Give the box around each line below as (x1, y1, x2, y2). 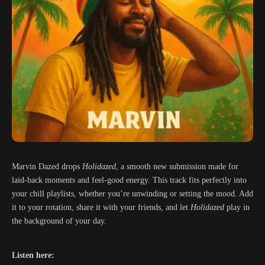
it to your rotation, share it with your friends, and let (12, 203, 190, 212)
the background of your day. (12, 216, 106, 225)
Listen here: (12, 251, 57, 260)
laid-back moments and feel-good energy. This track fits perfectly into (12, 176, 247, 185)
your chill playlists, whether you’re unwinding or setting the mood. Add (12, 189, 253, 198)
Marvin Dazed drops (12, 162, 82, 171)
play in (224, 203, 250, 212)
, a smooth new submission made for (116, 162, 238, 171)
